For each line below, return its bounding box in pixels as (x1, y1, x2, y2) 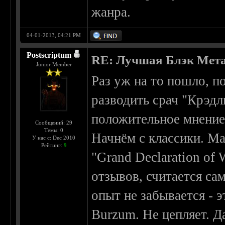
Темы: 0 (44, 127, 64, 134)
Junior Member (36, 61, 72, 68)
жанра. (91, 5, 131, 20)
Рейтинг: (41, 142, 64, 149)
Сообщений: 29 (35, 120, 73, 126)
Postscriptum (27, 51, 72, 60)
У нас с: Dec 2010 (32, 135, 76, 141)
